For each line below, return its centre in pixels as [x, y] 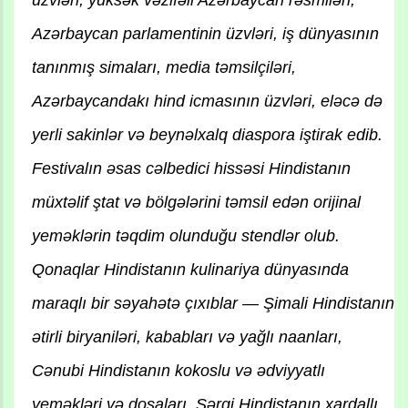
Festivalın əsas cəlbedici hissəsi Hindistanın [191, 169]
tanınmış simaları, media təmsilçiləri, [164, 68]
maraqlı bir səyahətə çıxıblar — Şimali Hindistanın [213, 304]
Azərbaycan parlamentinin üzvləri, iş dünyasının [205, 34]
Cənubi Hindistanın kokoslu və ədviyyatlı [178, 371]
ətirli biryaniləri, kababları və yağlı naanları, [187, 337]
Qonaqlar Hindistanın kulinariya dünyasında [190, 270]
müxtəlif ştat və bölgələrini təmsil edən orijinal [196, 203]
